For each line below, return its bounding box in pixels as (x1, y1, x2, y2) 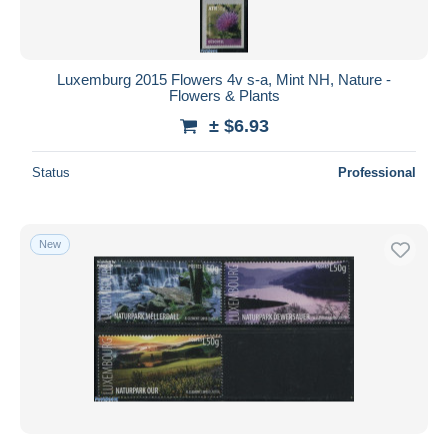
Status (32, 164, 70, 180)
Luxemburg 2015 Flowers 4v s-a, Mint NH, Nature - (57, 70, 391, 88)
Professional (338, 164, 416, 180)
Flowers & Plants (168, 86, 280, 104)
